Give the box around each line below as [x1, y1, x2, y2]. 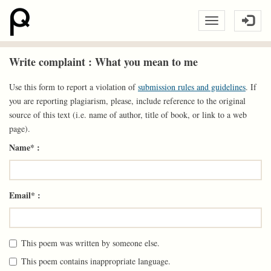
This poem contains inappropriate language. [21, 255, 171, 267]
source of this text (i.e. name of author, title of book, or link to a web [9, 109, 247, 120]
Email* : [9, 189, 41, 201]
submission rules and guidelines [138, 81, 246, 93]
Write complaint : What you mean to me [9, 54, 198, 70]
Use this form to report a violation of [9, 81, 138, 93]
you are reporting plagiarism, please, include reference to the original [9, 95, 246, 106]
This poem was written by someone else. [21, 237, 160, 249]
